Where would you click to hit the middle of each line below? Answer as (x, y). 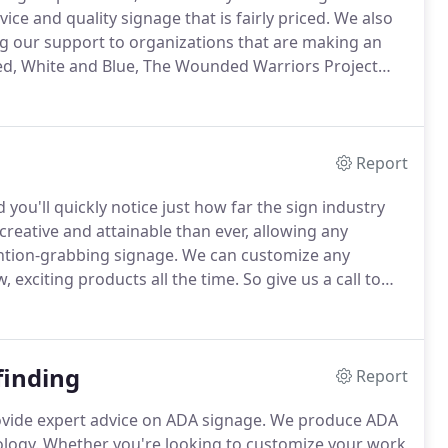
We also (361, 18)
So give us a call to (310, 279)
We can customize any (264, 255)
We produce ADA (332, 420)
